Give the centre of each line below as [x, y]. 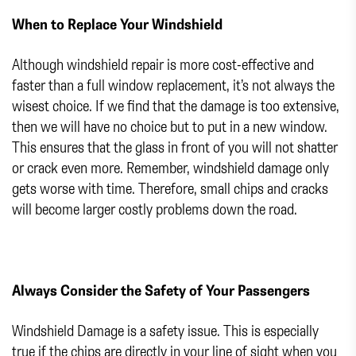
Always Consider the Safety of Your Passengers [161, 289]
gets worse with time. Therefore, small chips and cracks [170, 188]
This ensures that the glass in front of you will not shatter [175, 146]
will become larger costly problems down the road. [155, 208]
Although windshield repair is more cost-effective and [163, 64]
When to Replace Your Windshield [117, 23]
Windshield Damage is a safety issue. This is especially [165, 330]
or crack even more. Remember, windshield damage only [170, 167]
